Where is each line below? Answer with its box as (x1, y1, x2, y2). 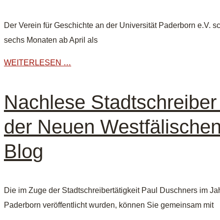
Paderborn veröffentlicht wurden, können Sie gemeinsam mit (4, 201, 214, 210)
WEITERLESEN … (4, 58, 71, 67)
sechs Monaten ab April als (4, 36, 98, 45)
